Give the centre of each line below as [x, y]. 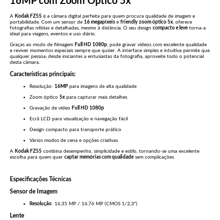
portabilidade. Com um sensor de [47, 22]
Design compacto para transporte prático [75, 129]
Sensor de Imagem [34, 192]
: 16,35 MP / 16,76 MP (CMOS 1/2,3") [95, 204]
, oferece [182, 22]
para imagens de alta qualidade [102, 86]
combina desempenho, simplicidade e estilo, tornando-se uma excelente [121, 151]
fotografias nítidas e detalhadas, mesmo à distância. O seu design [81, 28]
